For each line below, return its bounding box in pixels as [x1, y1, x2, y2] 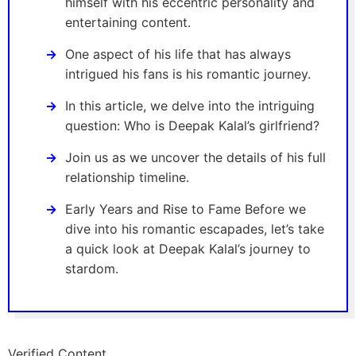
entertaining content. [65, 14, 191, 31]
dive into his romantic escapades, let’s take [65, 221, 324, 238]
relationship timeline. [65, 169, 189, 186]
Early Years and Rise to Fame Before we [65, 201, 306, 218]
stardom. [65, 261, 118, 277]
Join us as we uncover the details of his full [65, 149, 326, 166]
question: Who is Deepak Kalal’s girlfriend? [65, 118, 319, 134]
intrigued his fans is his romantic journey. [65, 66, 311, 83]
